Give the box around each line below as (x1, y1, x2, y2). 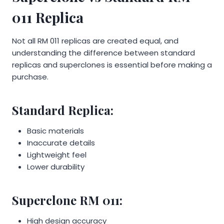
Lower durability (27, 161, 84, 172)
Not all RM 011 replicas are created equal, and (12, 35, 178, 46)
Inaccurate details (27, 137, 95, 148)
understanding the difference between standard (12, 47, 195, 58)
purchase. (12, 71, 48, 82)
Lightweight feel (27, 149, 86, 160)
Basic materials (27, 125, 84, 136)
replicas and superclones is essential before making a (12, 59, 212, 70)
